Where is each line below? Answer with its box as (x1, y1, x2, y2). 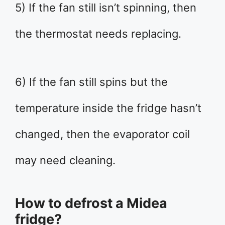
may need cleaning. (15, 154, 116, 167)
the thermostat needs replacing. (15, 27, 181, 41)
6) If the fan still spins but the (15, 75, 168, 89)
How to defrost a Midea (15, 195, 167, 212)
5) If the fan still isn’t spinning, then (15, 1, 196, 15)
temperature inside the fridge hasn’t (15, 101, 201, 115)
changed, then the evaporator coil (15, 128, 190, 141)
